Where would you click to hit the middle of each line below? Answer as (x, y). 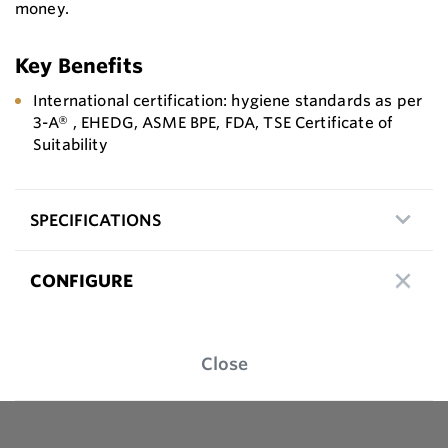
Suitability (70, 144)
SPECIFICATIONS (95, 219)
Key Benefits (79, 65)
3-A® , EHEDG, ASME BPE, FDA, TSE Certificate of (213, 122)
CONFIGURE (81, 280)
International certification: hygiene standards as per (228, 100)
